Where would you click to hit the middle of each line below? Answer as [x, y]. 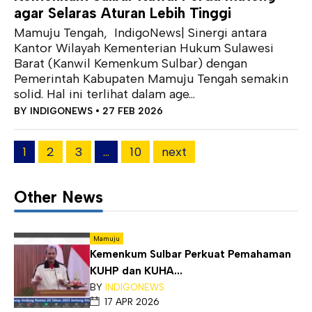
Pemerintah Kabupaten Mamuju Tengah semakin [151, 78]
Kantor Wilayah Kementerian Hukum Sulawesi [144, 48]
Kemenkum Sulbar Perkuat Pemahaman [190, 254]
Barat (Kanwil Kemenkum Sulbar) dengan [131, 63]
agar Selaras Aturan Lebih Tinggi [123, 13]
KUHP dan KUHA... [136, 271]
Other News [58, 197]
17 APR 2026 [132, 301]
